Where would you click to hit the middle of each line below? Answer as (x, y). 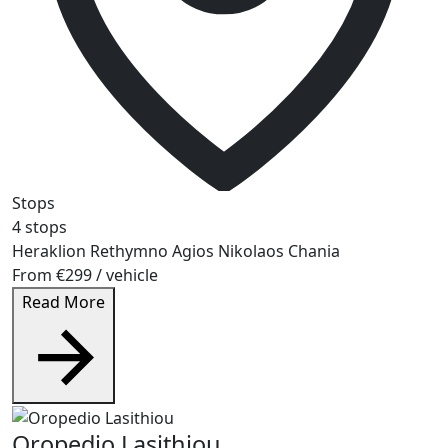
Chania (314, 251)
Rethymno (129, 251)
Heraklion (49, 251)
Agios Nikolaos (228, 251)
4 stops (39, 227)
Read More (63, 302)
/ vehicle (127, 275)
